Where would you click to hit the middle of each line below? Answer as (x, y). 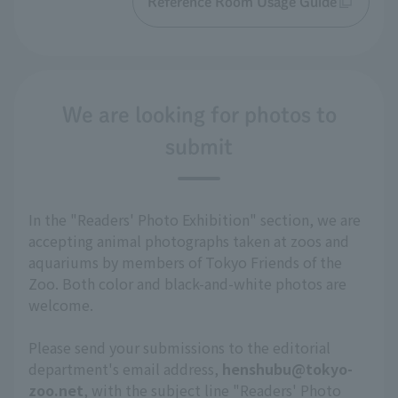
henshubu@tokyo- (287, 369)
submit (199, 147)
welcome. (61, 305)
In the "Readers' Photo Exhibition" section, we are (195, 220)
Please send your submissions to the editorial (179, 348)
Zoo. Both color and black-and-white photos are (187, 284)
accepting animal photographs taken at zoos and (189, 241)
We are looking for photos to (199, 115)
